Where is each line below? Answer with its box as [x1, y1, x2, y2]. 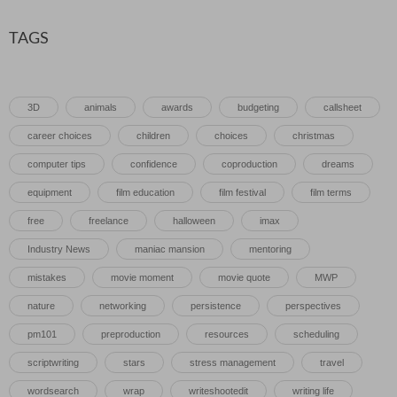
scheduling [293, 329, 339, 340]
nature [27, 300, 55, 312]
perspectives [285, 300, 341, 312]
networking [99, 300, 146, 312]
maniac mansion [135, 244, 205, 255]
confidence [130, 159, 177, 170]
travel [320, 357, 344, 369]
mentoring [249, 244, 292, 255]
